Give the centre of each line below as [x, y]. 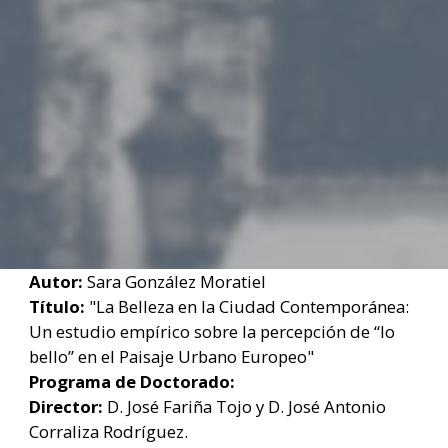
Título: [57, 306]
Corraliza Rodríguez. [108, 431]
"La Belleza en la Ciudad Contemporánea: [247, 306]
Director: [66, 406]
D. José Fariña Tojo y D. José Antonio [244, 406]
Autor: [56, 281]
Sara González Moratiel [174, 281]
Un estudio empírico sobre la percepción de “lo [212, 331]
